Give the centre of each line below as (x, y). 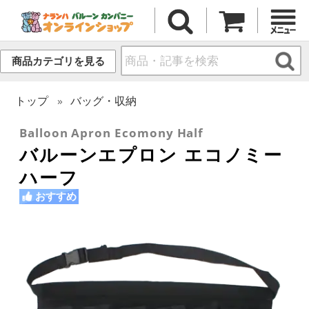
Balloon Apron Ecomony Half (112, 132)
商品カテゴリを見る (58, 61)
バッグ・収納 (104, 100)
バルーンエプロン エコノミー (151, 154)
